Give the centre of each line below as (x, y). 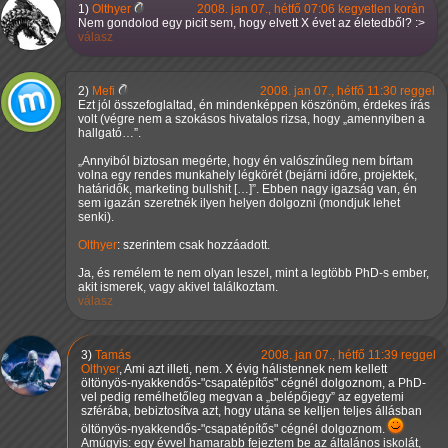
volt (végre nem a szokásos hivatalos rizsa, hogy (210, 119)
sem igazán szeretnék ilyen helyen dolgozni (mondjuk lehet (239, 203)
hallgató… (106, 133)
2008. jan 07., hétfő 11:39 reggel (348, 355)
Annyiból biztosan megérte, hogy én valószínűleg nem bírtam (247, 161)
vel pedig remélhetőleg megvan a (173, 397)
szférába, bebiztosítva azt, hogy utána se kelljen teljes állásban (251, 411)
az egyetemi (369, 397)
